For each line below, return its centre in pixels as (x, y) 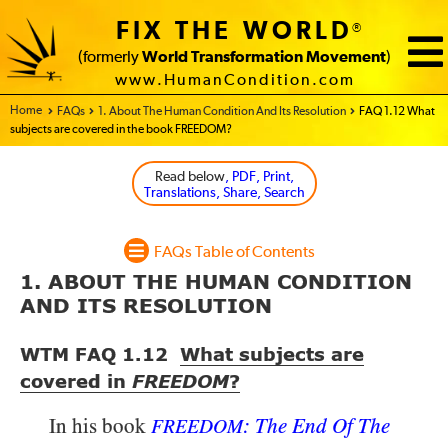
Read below (189, 177)
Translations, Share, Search (224, 193)
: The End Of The (316, 426)
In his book (100, 426)
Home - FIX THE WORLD (70, 111)
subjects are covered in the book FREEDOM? (121, 130)
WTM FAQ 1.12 (100, 356)
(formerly (110, 57)
